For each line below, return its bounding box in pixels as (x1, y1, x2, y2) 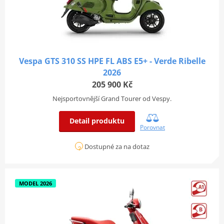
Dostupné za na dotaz (82, 141, 149, 151)
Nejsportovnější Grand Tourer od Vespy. (52, 93, 171, 103)
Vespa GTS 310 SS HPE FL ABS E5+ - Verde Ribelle (18, 55, 205, 66)
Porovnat (139, 122, 165, 131)
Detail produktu (69, 115, 124, 125)
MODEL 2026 (18, 179, 52, 187)
